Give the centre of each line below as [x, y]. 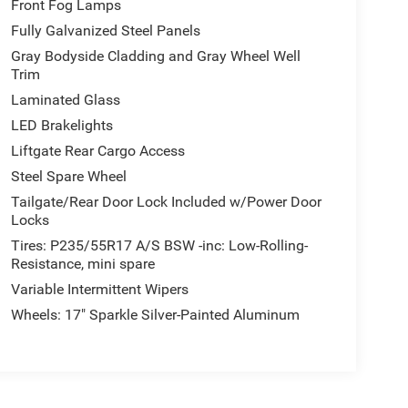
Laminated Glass [65, 99]
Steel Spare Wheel [68, 176]
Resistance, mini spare [82, 263]
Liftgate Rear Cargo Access [97, 150]
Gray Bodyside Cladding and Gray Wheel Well [155, 56]
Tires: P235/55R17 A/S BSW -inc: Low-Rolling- [159, 245]
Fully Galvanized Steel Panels [105, 30]
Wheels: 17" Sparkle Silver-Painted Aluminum [155, 314]
